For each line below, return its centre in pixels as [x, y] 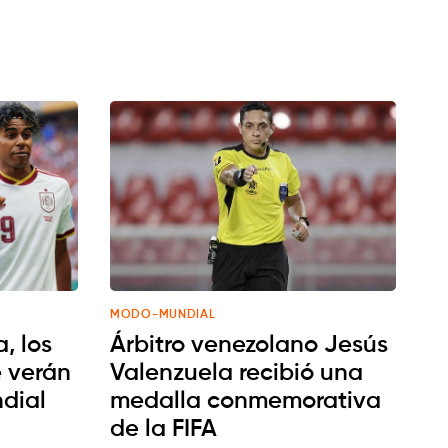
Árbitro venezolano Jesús [249, 345]
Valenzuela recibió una [236, 373]
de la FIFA [163, 429]
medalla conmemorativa [245, 401]
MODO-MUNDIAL [163, 315]
